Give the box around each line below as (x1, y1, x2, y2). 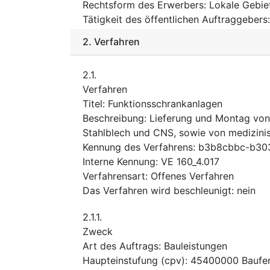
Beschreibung (83, 111, 144, 124)
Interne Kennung (83, 155, 155, 168)
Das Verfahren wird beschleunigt (83, 184, 231, 196)
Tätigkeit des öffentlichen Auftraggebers (83, 13, 268, 25)
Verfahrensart (83, 169, 145, 182)
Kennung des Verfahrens (83, 140, 193, 153)
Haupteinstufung (83, 254, 158, 266)
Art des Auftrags (83, 239, 159, 252)
